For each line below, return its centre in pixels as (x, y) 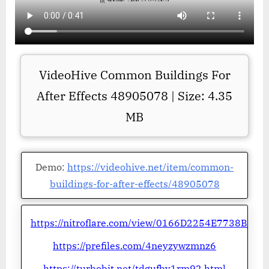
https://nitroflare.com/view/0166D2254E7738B (139, 222)
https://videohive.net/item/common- (150, 167)
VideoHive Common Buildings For (134, 74)
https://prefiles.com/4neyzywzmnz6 (134, 245)
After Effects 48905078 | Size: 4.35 (134, 95)
